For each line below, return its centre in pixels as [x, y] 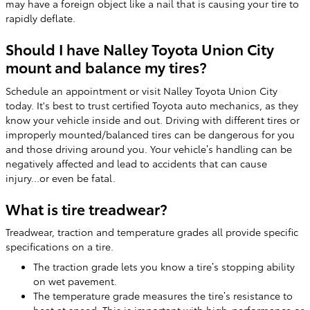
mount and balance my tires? [106, 67]
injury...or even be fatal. [61, 177]
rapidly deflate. [40, 18]
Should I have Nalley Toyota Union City [140, 49]
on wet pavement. [75, 281]
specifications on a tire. [60, 246]
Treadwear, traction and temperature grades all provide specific [152, 232]
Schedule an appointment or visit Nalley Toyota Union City [142, 90]
